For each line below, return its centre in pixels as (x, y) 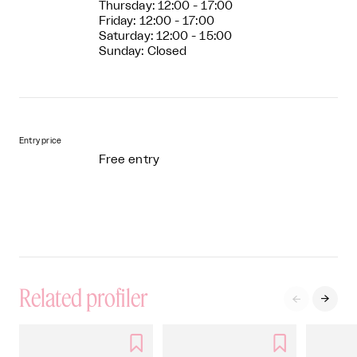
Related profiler (83, 297)
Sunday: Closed (143, 51)
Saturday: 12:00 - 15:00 (165, 36)
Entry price (41, 141)
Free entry (129, 159)
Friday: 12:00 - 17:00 (157, 21)
